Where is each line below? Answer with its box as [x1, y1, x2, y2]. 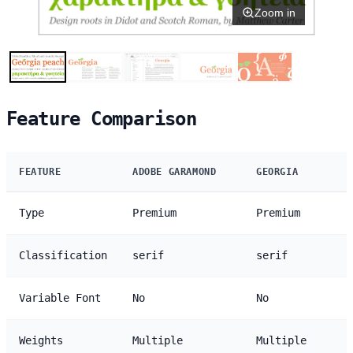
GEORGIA [256, 165, 299, 177]
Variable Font [19, 291, 101, 304]
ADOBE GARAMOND [132, 165, 217, 177]
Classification [19, 248, 107, 262]
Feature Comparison [6, 107, 197, 130]
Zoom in [255, 6, 295, 19]
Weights [19, 333, 63, 347]
